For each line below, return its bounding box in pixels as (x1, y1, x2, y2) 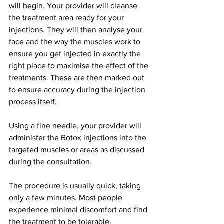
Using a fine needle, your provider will (9, 121, 143, 130)
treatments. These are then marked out (9, 73, 146, 82)
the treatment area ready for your (9, 13, 126, 22)
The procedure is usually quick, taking (9, 181, 143, 190)
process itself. (9, 97, 57, 106)
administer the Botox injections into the (9, 133, 148, 142)
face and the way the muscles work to (9, 37, 142, 46)
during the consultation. (9, 157, 92, 166)
